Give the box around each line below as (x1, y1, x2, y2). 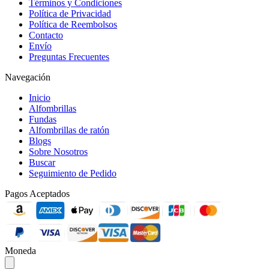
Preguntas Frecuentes (29, 51, 109, 62)
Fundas (29, 113, 56, 124)
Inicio (29, 92, 50, 103)
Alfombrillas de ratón (29, 124, 109, 135)
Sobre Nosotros (29, 146, 88, 157)
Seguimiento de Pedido (29, 168, 116, 178)
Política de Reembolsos (29, 19, 117, 29)
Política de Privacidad (29, 8, 111, 19)
